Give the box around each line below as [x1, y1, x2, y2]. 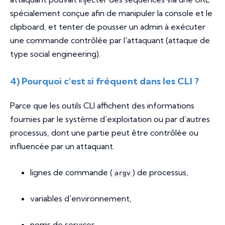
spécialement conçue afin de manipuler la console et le [10, 8, 212, 19]
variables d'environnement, [30, 193, 132, 204]
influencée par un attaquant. [10, 141, 115, 152]
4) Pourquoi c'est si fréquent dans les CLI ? [10, 75, 199, 87]
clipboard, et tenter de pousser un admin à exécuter [10, 22, 205, 32]
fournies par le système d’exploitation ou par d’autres [10, 114, 210, 125]
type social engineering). [10, 49, 100, 59]
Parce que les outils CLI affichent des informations [10, 100, 194, 111]
